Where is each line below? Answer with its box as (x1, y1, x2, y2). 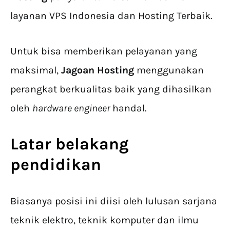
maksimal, (10, 64, 61, 76)
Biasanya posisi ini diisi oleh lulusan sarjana (10, 195, 217, 207)
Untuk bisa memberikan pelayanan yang (10, 45, 197, 57)
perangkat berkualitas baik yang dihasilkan (10, 83, 212, 95)
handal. (112, 102, 146, 114)
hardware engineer (32, 102, 112, 114)
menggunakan (137, 64, 204, 76)
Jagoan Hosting (61, 64, 137, 76)
